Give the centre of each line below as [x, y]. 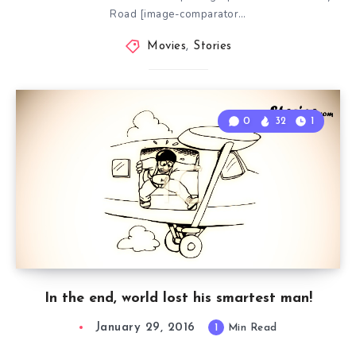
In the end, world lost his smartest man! [178, 299]
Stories [213, 47]
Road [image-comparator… [178, 15]
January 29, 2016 [145, 328]
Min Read [251, 328]
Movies [166, 47]
